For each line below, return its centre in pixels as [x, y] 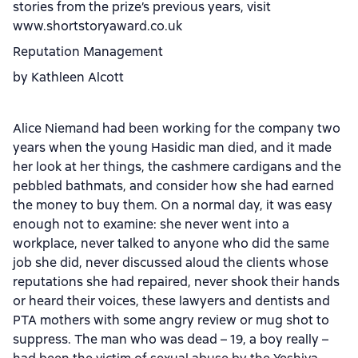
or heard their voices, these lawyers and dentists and [171, 301]
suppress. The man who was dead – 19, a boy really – [171, 339]
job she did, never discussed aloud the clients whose [171, 263]
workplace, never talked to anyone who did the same [171, 243]
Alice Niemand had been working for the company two [177, 128]
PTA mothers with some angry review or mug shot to [171, 320]
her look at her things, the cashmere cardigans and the [177, 167]
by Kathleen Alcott [68, 77]
